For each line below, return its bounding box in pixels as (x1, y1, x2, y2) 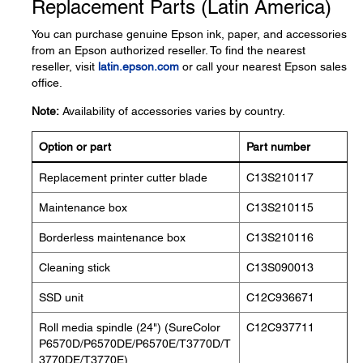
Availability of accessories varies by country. (59, 105, 285, 117)
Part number (246, 140, 310, 153)
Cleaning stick (39, 261, 110, 274)
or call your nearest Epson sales (179, 60, 347, 73)
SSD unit (39, 291, 83, 304)
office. (32, 76, 62, 89)
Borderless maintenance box (39, 231, 186, 244)
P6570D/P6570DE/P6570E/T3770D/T (39, 337, 231, 350)
